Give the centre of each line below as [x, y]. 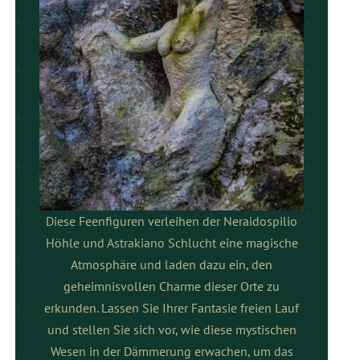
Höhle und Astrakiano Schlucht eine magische [172, 243]
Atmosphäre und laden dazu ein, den [172, 265]
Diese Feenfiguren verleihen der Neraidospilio [172, 221]
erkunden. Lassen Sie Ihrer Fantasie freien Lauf [172, 308]
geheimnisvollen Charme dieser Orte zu [172, 286]
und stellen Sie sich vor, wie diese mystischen [172, 330]
